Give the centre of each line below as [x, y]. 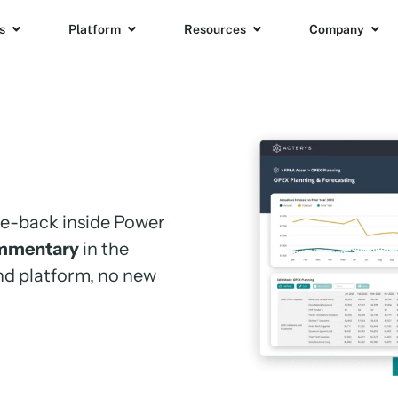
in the [106, 249]
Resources [215, 29]
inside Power [114, 222]
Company [337, 29]
